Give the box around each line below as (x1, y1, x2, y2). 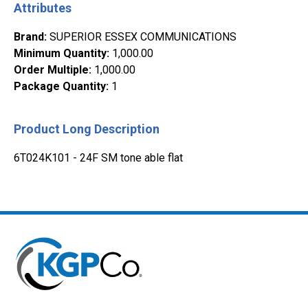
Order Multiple (14, 63, 89, 76)
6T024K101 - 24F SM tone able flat (14, 151, 183, 164)
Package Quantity (14, 80, 106, 93)
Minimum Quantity (14, 47, 107, 60)
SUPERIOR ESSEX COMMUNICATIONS (49, 30, 236, 43)
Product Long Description (14, 122, 159, 136)
